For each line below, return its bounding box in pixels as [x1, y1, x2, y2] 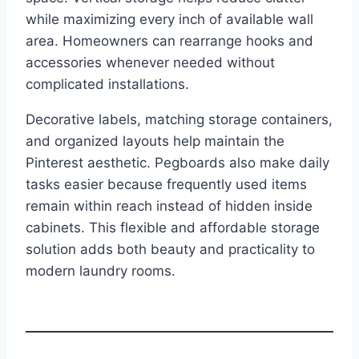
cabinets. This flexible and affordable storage [26, 219, 320, 236]
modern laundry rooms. [26, 262, 175, 279]
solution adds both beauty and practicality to [26, 240, 315, 257]
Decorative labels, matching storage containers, [26, 111, 333, 127]
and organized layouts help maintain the [26, 132, 284, 149]
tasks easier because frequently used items [26, 175, 307, 192]
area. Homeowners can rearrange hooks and [26, 32, 313, 49]
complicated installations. [26, 75, 189, 92]
